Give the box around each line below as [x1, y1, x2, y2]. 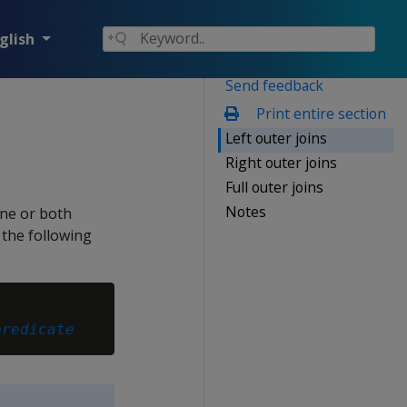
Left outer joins [225, 127, 327, 148]
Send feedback [225, 74, 323, 95]
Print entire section [252, 103, 386, 124]
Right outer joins [225, 152, 337, 173]
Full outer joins [225, 176, 323, 197]
